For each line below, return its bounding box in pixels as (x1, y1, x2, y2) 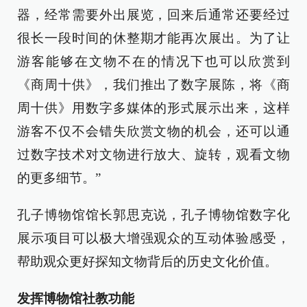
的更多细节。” (17, 171, 101, 186)
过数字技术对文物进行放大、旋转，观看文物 (17, 147, 290, 162)
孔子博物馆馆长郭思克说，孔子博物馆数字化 (17, 208, 290, 223)
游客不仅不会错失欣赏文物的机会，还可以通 (17, 124, 290, 139)
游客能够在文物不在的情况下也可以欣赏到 (17, 54, 290, 69)
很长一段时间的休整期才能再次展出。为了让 (17, 31, 290, 46)
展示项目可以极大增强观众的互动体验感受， (17, 231, 290, 246)
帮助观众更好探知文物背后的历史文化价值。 (17, 254, 278, 269)
